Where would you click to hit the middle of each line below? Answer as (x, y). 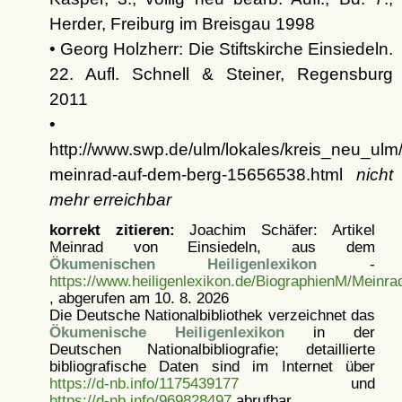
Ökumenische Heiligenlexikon (166, 332)
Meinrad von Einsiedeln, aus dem (212, 246)
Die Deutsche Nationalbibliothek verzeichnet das (212, 315)
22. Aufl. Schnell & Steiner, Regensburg (221, 74)
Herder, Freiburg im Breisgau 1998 (182, 23)
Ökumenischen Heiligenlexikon (183, 263)
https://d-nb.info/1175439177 (144, 383)
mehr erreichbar (110, 199)
